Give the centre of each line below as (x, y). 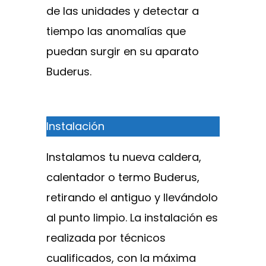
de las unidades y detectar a (123, 11)
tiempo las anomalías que (116, 31)
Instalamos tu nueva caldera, (124, 157)
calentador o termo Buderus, (123, 177)
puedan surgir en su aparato (123, 51)
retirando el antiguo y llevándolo (132, 197)
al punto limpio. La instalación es (132, 217)
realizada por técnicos (106, 237)
